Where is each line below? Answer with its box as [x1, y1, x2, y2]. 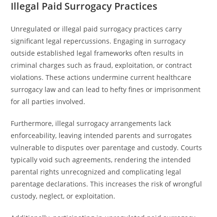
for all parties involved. [11, 97, 86, 106]
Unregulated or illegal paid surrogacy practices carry [11, 24, 182, 33]
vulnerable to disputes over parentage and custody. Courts [11, 143, 202, 152]
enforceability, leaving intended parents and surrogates [11, 131, 192, 140]
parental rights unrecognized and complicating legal [11, 167, 182, 176]
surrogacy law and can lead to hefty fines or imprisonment [11, 85, 201, 94]
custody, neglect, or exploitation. [11, 191, 116, 201]
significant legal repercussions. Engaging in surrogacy [11, 36, 186, 46]
